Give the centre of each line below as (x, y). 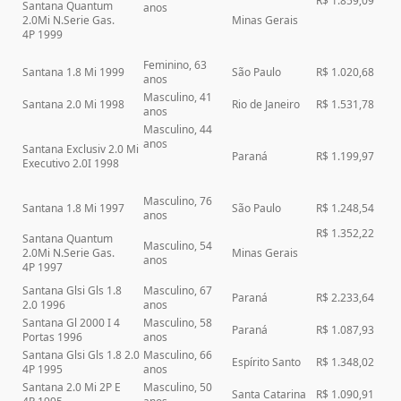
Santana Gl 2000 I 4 (72, 323)
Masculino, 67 (178, 291)
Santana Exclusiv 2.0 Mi (81, 149)
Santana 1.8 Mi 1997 (74, 209)
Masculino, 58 (178, 323)
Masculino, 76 (178, 201)
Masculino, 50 (178, 388)
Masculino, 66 (178, 355)
